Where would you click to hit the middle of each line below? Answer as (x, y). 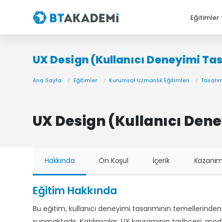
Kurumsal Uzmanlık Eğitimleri (149, 81)
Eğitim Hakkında (75, 191)
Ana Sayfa (47, 81)
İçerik (161, 161)
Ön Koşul (113, 161)
